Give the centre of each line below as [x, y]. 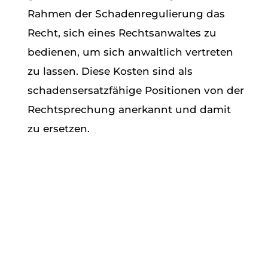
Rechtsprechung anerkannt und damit [130, 109]
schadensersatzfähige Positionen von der [136, 90]
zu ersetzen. [59, 129]
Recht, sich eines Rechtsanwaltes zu [122, 33]
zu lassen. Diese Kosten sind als [110, 71]
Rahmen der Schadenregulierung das [127, 14]
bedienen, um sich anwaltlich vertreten [131, 52]
